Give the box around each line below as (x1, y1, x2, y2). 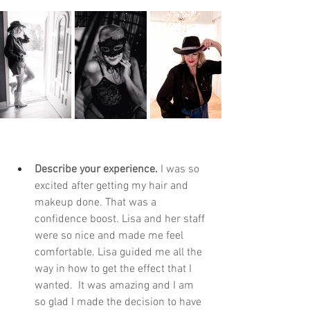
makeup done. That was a (35, 196, 159, 210)
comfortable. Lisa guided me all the (35, 246, 205, 260)
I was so (161, 163, 202, 177)
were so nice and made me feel (35, 229, 186, 244)
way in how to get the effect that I (35, 262, 194, 277)
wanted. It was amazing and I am (35, 279, 197, 293)
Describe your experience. (35, 163, 161, 177)
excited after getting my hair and (35, 179, 191, 194)
